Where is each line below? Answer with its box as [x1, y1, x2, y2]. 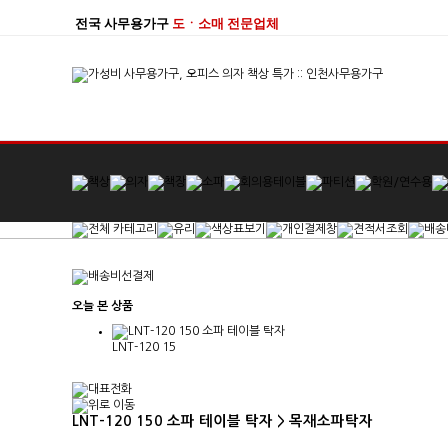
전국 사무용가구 [75, 16, 169, 31]
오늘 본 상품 [72, 300, 133, 312]
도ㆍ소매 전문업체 [172, 16, 279, 31]
